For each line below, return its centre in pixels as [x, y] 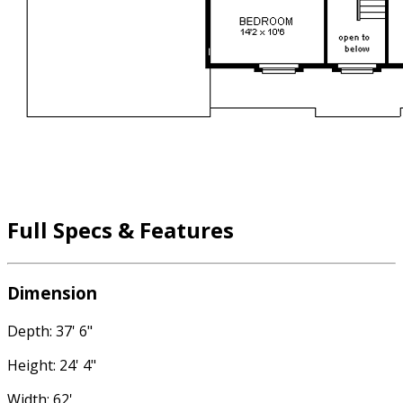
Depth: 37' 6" [50, 331]
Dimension [52, 292]
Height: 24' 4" [52, 365]
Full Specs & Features [121, 230]
